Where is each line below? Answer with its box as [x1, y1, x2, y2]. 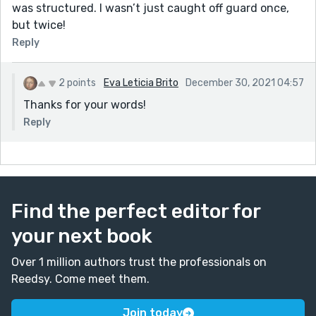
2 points [59, 76, 96, 89]
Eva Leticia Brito [104, 76, 178, 89]
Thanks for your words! [23, 97, 146, 111]
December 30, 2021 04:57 [186, 76, 304, 89]
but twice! [12, 18, 66, 32]
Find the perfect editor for [11, 199, 260, 223]
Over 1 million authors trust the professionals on [11, 255, 267, 269]
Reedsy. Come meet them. [11, 272, 150, 286]
